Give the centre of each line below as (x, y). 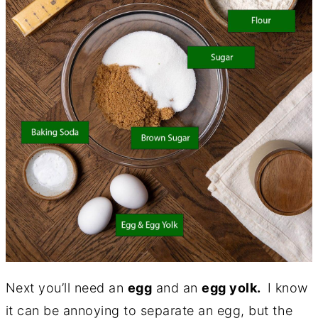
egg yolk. (235, 288)
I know (287, 288)
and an (177, 288)
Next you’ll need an (66, 288)
